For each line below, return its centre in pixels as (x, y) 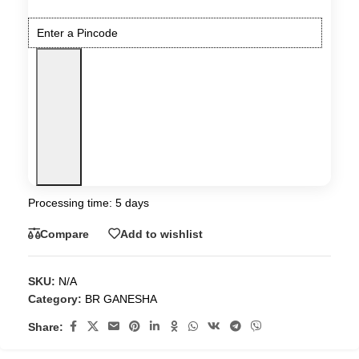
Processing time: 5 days (89, 203)
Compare (65, 234)
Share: (46, 327)
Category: (55, 299)
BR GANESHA (121, 299)
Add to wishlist (161, 234)
